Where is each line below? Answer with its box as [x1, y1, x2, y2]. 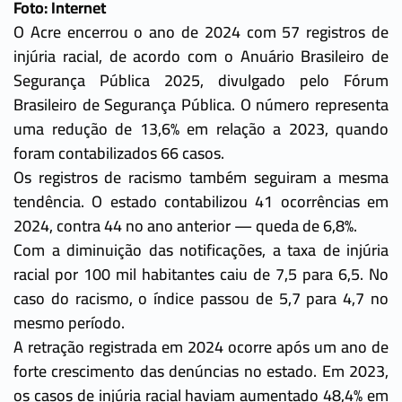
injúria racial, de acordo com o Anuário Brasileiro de [13, 40, 389, 71]
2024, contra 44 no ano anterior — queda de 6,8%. [13, 210, 357, 240]
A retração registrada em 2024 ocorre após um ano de [13, 331, 389, 362]
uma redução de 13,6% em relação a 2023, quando [13, 113, 389, 144]
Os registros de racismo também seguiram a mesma [13, 162, 389, 192]
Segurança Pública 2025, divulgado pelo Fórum [13, 65, 389, 95]
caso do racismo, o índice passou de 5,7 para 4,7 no [13, 283, 389, 313]
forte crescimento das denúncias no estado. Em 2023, [13, 355, 389, 386]
